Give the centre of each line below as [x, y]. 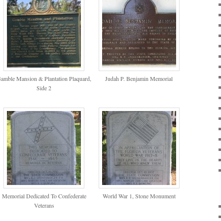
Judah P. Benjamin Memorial [139, 79]
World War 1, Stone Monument [139, 196]
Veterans [44, 205]
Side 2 [44, 88]
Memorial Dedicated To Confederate [44, 196]
